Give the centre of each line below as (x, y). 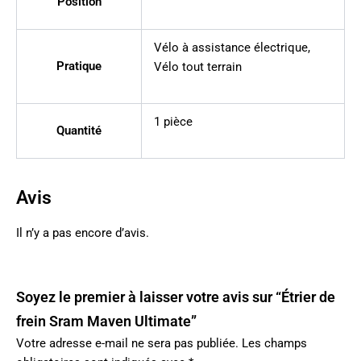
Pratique (79, 66)
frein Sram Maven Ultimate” (106, 321)
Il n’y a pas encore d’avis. (83, 233)
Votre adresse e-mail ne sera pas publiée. (127, 343)
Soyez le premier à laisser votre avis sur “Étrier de (176, 297)
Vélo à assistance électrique (230, 48)
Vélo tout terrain (197, 67)
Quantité (79, 131)
